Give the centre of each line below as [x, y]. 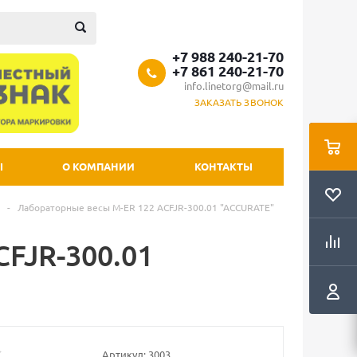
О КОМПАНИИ [98, 166]
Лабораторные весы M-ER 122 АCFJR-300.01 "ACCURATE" [146, 207]
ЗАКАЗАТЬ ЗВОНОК [239, 102]
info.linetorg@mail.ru [234, 86]
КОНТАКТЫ [224, 166]
